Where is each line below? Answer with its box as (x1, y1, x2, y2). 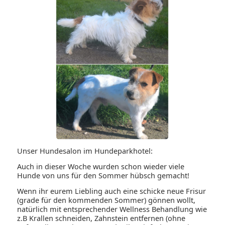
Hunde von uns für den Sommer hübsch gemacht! (17, 170, 190, 181)
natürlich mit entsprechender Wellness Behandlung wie (17, 204, 207, 214)
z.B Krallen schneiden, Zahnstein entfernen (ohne (17, 213, 186, 223)
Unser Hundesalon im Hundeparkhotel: (17, 146, 153, 156)
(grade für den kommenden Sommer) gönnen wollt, (17, 195, 196, 205)
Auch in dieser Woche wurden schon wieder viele (17, 161, 185, 172)
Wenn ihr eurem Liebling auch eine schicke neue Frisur (17, 186, 206, 196)
